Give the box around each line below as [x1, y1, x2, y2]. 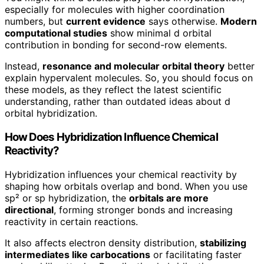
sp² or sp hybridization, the [5, 192, 129, 204]
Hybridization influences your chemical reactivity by [5, 168, 237, 180]
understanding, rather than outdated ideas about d [5, 95, 230, 108]
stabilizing [200, 236, 246, 249]
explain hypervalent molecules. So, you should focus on [5, 72, 253, 84]
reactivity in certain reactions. [5, 215, 138, 227]
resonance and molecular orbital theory [42, 60, 225, 72]
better [225, 60, 255, 72]
